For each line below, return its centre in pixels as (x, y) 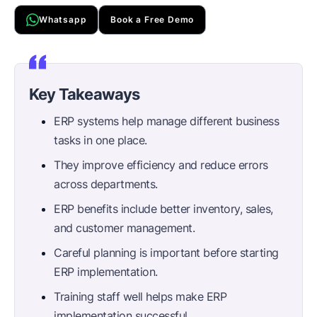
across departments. (106, 184)
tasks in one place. (100, 140)
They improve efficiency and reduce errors (161, 165)
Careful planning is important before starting (166, 252)
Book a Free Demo (152, 19)
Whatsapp (63, 19)
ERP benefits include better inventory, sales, (163, 208)
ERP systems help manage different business (166, 121)
